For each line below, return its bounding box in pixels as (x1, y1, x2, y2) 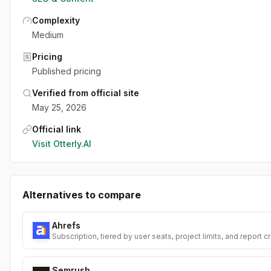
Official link (32, 124, 81, 134)
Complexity (32, 15, 80, 25)
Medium (32, 30, 64, 40)
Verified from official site (32, 88, 139, 98)
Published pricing (32, 66, 101, 76)
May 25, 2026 (32, 102, 87, 113)
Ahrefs (52, 220, 80, 230)
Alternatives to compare (22, 189, 141, 201)
